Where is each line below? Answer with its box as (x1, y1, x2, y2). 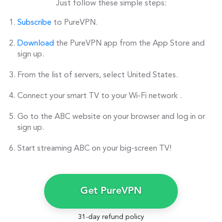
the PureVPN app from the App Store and (54, 39, 205, 48)
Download (17, 39, 54, 48)
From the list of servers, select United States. (17, 71, 178, 79)
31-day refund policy (78, 213, 144, 221)
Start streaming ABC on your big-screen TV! (17, 144, 171, 153)
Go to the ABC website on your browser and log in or (17, 112, 205, 121)
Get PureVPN (80, 186, 142, 196)
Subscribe (17, 18, 52, 27)
